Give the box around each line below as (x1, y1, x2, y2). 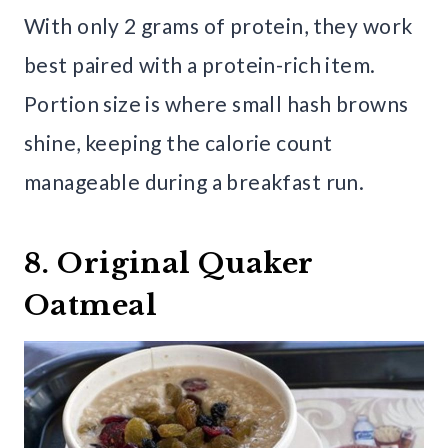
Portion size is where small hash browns (24, 91, 409, 117)
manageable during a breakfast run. (24, 169, 365, 195)
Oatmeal (24, 288, 157, 324)
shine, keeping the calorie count (24, 130, 333, 156)
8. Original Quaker (24, 246, 313, 282)
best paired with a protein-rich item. (24, 52, 376, 78)
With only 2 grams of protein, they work (24, 13, 413, 39)
